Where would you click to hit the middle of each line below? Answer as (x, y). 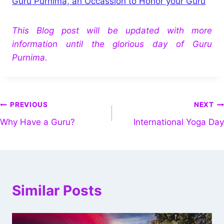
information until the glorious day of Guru (112, 44)
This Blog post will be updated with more (112, 30)
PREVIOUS (29, 105)
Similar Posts (57, 190)
